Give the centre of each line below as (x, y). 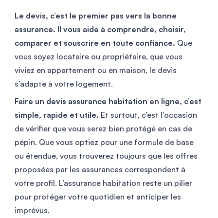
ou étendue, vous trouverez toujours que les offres (106, 155)
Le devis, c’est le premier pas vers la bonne (96, 15)
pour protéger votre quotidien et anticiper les (98, 196)
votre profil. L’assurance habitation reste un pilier (103, 183)
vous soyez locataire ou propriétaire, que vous (99, 56)
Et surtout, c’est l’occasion (148, 115)
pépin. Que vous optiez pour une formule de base (104, 142)
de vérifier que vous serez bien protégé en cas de (103, 128)
